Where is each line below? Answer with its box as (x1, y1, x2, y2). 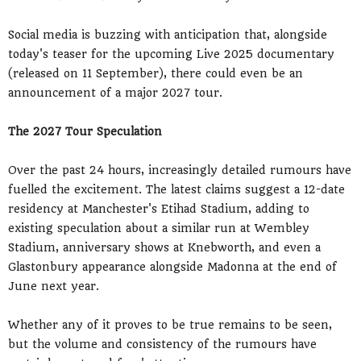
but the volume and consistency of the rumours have (8, 338, 317, 351)
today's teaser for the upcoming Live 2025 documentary (8, 48, 334, 61)
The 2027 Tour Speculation (8, 125, 162, 139)
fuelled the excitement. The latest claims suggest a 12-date (8, 183, 345, 197)
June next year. (8, 280, 99, 293)
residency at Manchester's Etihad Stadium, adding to (8, 202, 309, 216)
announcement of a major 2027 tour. (8, 86, 222, 100)
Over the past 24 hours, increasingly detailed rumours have (8, 164, 351, 177)
